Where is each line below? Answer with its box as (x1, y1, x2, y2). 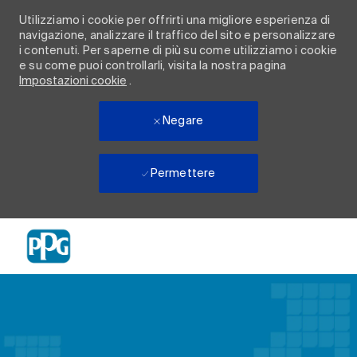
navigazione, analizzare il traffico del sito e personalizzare (19, 29, 336, 41)
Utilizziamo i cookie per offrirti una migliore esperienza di (19, 14, 331, 26)
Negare (163, 114, 203, 127)
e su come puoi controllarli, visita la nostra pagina (19, 59, 287, 72)
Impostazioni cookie (19, 74, 127, 87)
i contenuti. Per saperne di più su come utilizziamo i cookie (19, 44, 338, 57)
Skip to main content (124, 219, 233, 232)
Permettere (151, 166, 216, 179)
